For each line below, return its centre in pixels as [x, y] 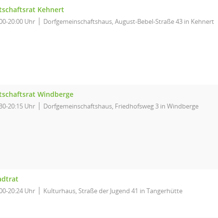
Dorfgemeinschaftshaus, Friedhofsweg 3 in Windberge [121, 106]
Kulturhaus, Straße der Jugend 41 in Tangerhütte [113, 191]
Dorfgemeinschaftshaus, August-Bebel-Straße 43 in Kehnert [129, 21]
